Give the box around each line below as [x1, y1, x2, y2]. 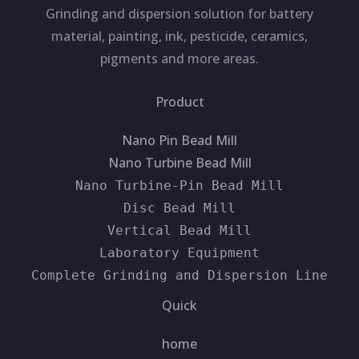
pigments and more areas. [100, 49, 259, 67]
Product [155, 92, 204, 111]
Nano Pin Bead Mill [122, 131, 237, 149]
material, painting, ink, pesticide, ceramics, [51, 26, 308, 45]
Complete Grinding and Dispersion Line [31, 267, 328, 283]
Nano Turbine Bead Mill [107, 153, 252, 171]
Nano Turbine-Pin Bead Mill [75, 177, 284, 193]
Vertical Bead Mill [107, 222, 252, 238]
